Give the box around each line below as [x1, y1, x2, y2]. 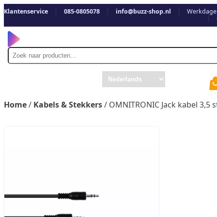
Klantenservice [4, 7, 48, 15]
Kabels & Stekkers [33, 99, 102, 110]
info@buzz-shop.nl [116, 7, 171, 15]
